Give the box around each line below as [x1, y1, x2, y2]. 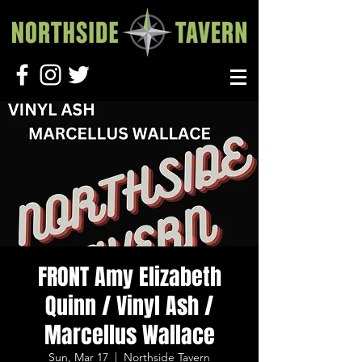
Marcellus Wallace [44, 318, 215, 351]
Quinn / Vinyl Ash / [45, 289, 213, 322]
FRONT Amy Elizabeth [37, 260, 221, 293]
